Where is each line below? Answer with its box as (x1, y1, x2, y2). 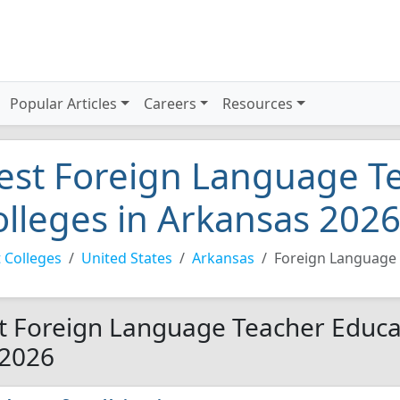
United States (81, 248, 172, 268)
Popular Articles (10, 94, 118, 113)
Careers (143, 94, 196, 113)
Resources (222, 94, 294, 113)
